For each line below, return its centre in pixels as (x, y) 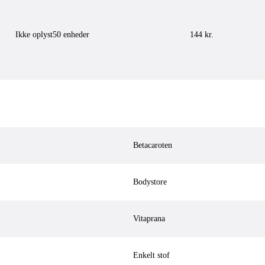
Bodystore (150, 182)
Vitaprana (149, 219)
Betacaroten (153, 146)
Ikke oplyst (34, 35)
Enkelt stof (151, 256)
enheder (75, 35)
